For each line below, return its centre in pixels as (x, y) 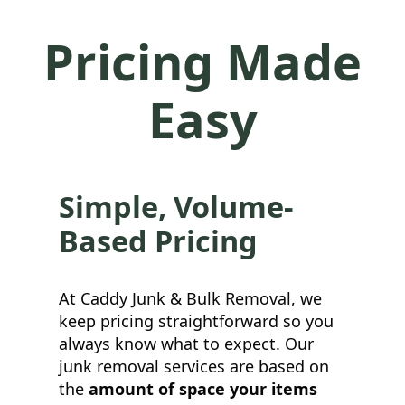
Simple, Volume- (176, 207)
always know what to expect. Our (186, 343)
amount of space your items (203, 388)
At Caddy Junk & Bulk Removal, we (190, 298)
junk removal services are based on (194, 366)
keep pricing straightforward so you (196, 320)
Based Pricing (158, 241)
